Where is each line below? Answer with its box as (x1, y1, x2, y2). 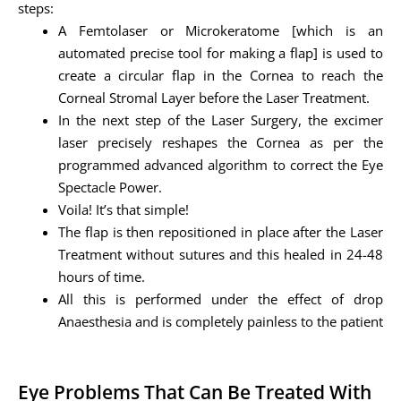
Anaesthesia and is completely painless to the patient (58, 312, 383, 331)
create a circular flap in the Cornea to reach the (58, 66, 383, 85)
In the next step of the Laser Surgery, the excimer (58, 111, 383, 130)
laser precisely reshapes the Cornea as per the (58, 133, 383, 152)
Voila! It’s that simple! (58, 200, 189, 219)
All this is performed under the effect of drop (58, 290, 383, 309)
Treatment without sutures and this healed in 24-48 (58, 245, 383, 264)
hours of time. (58, 268, 145, 286)
